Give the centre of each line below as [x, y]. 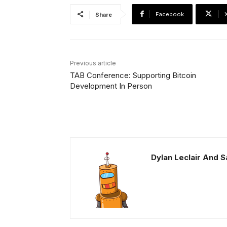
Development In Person [111, 86]
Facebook [170, 14]
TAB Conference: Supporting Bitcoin [133, 75]
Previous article [93, 63]
